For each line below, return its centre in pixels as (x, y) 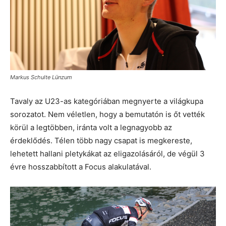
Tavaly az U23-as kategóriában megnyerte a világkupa (107, 101)
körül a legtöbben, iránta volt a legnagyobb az (91, 128)
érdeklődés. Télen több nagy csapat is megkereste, (101, 141)
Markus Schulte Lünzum (41, 77)
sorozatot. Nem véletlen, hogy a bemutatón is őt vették (107, 115)
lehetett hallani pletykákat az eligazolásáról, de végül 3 (107, 154)
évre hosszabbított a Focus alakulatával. (81, 167)
